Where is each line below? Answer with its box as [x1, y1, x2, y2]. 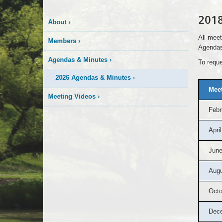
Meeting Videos [48, 93, 96, 100]
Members [48, 37, 76, 45]
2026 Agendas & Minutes [55, 74, 131, 81]
